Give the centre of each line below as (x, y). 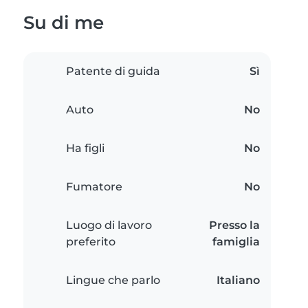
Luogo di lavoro (109, 225)
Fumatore (94, 187)
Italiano (238, 280)
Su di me (64, 23)
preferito (91, 242)
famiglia (236, 242)
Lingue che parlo (113, 280)
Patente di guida (113, 71)
